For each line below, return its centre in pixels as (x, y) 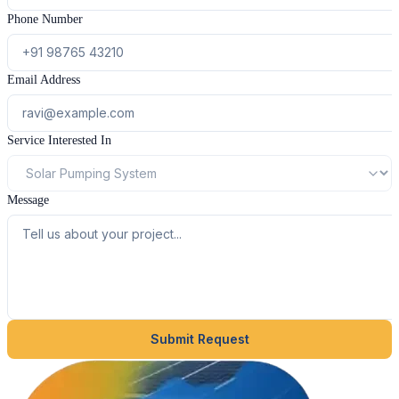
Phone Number (45, 19)
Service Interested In (59, 140)
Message (28, 199)
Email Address (44, 79)
